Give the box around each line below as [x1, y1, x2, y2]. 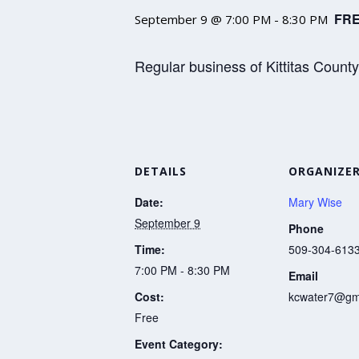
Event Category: [135, 335, 223, 352]
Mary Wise [288, 194, 342, 211]
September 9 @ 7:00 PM [135, 11, 271, 28]
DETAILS [135, 163, 187, 179]
